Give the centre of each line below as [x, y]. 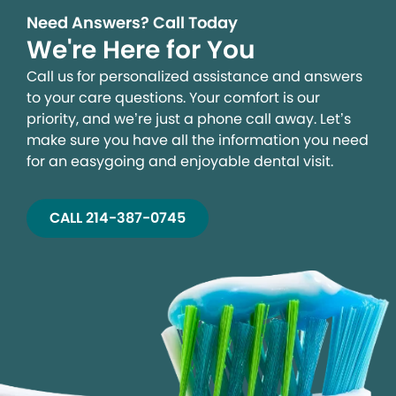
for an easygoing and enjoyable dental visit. [180, 162]
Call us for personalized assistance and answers [194, 77]
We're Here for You [141, 50]
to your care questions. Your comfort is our [173, 98]
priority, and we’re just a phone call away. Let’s [189, 119]
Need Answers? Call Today [132, 23]
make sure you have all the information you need [198, 141]
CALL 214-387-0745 [118, 218]
